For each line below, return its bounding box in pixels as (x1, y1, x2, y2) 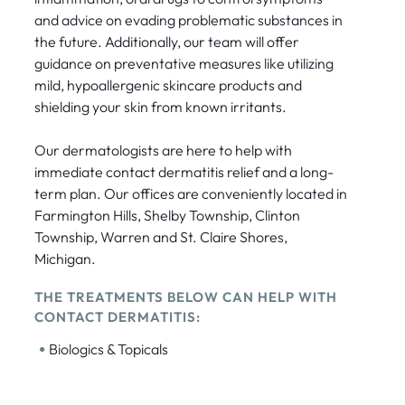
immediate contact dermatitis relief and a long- (33, 162, 334, 181)
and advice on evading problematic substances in (33, 10, 343, 29)
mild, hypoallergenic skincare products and (33, 75, 302, 94)
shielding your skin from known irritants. (33, 97, 287, 116)
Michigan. (33, 249, 96, 268)
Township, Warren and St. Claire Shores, (33, 227, 287, 246)
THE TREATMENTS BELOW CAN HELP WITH (33, 287, 337, 306)
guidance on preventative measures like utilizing (33, 53, 334, 72)
